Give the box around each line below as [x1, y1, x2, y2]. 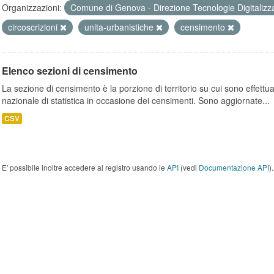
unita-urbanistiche [84, 21, 156, 33]
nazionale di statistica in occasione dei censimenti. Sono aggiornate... [2, 94, 270, 106]
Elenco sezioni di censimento [2, 64, 138, 78]
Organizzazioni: [2, 1, 62, 13]
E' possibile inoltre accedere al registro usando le [2, 162, 167, 172]
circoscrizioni [8, 21, 60, 33]
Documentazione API [199, 162, 269, 172]
